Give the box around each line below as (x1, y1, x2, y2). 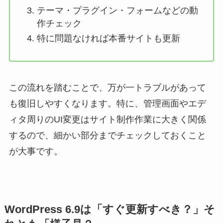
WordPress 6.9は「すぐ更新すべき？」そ (4, 203, 215, 216)
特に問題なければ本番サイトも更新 (36, 33, 180, 44)
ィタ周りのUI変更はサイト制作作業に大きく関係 (8, 114, 206, 124)
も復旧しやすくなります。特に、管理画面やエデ (8, 98, 206, 109)
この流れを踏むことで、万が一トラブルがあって (8, 82, 206, 93)
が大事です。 (8, 146, 63, 156)
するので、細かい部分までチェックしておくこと (8, 130, 206, 140)
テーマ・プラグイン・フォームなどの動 (36, 5, 198, 15)
